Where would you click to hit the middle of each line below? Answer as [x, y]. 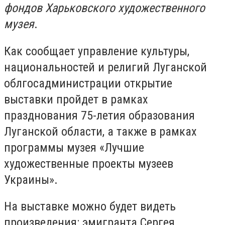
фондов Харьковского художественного [104, 8]
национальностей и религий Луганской [105, 67]
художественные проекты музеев [89, 163]
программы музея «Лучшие [74, 147]
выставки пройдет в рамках [76, 99]
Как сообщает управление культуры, [97, 51]
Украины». [31, 180]
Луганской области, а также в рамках [100, 131]
